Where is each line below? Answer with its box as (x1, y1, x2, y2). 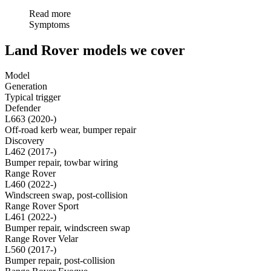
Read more (29, 8, 71, 19)
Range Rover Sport (5, 201, 79, 212)
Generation (5, 81, 47, 92)
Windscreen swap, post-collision (5, 190, 128, 201)
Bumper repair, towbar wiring (5, 157, 118, 168)
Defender (5, 103, 41, 114)
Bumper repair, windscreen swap (5, 223, 130, 233)
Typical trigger (5, 92, 60, 103)
